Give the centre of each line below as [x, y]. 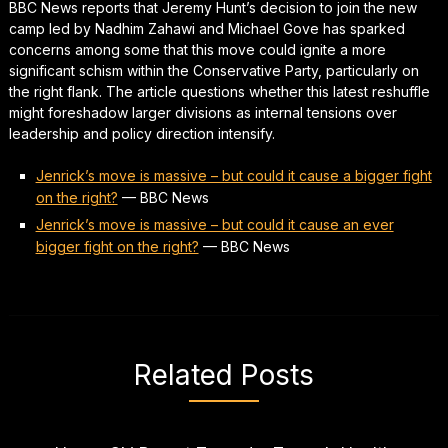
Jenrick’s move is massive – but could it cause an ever [214, 224]
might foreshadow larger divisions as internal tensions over [202, 112]
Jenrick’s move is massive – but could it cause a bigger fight [233, 175]
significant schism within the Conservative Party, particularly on [213, 70]
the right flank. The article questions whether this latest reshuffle [219, 91]
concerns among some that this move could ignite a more [197, 49]
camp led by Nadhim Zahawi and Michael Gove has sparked [206, 28]
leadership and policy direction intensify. [141, 133]
